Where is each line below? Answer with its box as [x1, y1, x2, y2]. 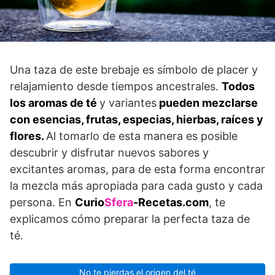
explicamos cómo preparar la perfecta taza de [10, 212, 250, 225]
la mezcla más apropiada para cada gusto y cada [10, 179, 263, 192]
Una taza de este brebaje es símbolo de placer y [10, 63, 258, 76]
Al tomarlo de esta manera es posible [46, 129, 238, 142]
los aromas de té [10, 96, 99, 109]
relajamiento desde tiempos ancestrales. [10, 79, 222, 93]
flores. [10, 129, 46, 142]
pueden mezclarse [157, 96, 258, 109]
